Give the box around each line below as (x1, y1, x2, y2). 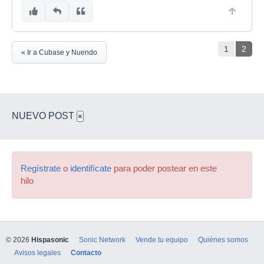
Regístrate (21, 163, 61, 173)
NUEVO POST (12, 110, 77, 121)
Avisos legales (14, 249, 61, 257)
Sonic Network (79, 236, 126, 244)
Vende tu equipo (136, 236, 188, 244)
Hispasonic (31, 236, 69, 244)
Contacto (71, 249, 101, 257)
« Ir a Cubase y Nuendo (21, 48, 97, 57)
